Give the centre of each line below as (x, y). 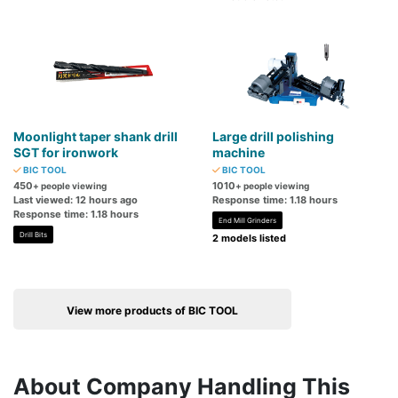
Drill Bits (33, 235)
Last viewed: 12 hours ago (76, 200)
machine (239, 153)
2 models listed (249, 239)
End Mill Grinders (247, 221)
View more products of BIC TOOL (152, 311)
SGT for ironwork (66, 153)
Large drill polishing (273, 137)
